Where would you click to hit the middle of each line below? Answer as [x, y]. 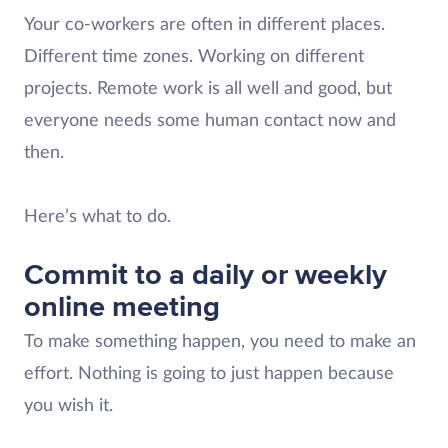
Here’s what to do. [97, 216]
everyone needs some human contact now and [210, 120]
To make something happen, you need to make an [220, 341]
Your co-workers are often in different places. [204, 24]
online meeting [122, 306]
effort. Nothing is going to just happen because [209, 373]
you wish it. [68, 405]
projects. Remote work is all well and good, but [208, 88]
